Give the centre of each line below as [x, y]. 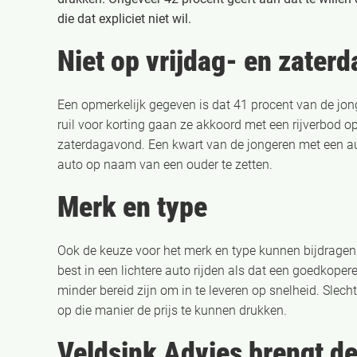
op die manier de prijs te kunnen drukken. [172, 310]
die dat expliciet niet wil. [124, 18]
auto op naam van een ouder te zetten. [165, 164]
